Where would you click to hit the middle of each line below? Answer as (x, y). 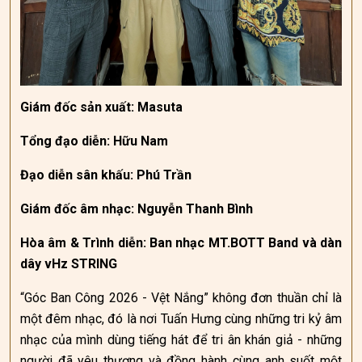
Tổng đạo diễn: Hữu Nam (94, 141)
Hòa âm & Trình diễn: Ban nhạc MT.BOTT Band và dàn (181, 243)
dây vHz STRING (69, 264)
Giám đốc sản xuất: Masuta (101, 107)
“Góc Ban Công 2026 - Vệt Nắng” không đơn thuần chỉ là (181, 298)
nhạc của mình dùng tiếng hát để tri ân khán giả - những (181, 340)
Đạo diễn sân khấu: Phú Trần (106, 175)
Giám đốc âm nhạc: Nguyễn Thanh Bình (137, 209)
